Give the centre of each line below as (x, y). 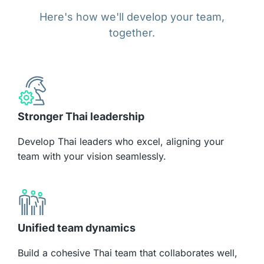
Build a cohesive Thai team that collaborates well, (128, 253)
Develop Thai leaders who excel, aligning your (121, 142)
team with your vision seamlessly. (92, 156)
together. (132, 33)
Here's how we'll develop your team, (132, 17)
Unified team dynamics (77, 228)
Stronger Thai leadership (81, 117)
